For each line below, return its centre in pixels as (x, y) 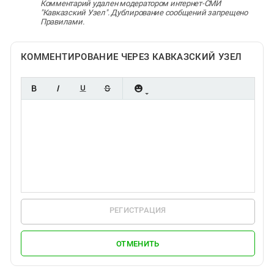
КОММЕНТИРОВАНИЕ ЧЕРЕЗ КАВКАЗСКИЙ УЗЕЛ (131, 57)
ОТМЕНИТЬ (138, 243)
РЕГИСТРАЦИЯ (138, 210)
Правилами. (62, 22)
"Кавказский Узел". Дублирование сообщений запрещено (144, 13)
